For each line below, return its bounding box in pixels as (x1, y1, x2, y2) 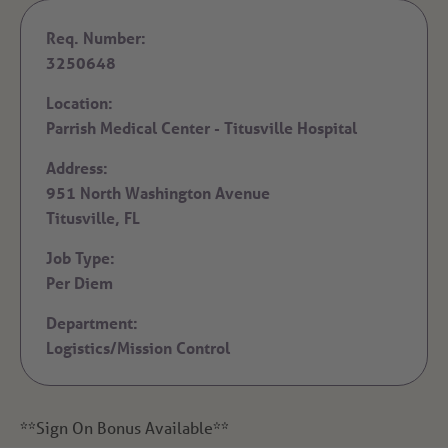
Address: (46, 157, 108, 179)
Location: (46, 92, 113, 114)
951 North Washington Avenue (46, 182, 270, 204)
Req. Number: (46, 27, 146, 49)
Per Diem (46, 272, 113, 294)
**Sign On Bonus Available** (20, 417, 229, 439)
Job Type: (46, 247, 115, 269)
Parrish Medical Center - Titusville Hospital (46, 117, 357, 139)
